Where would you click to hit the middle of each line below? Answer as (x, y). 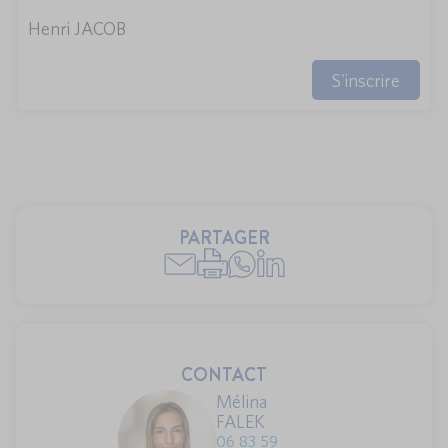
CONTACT (224, 375)
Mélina (241, 402)
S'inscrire (366, 80)
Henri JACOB (77, 29)
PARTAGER (224, 238)
